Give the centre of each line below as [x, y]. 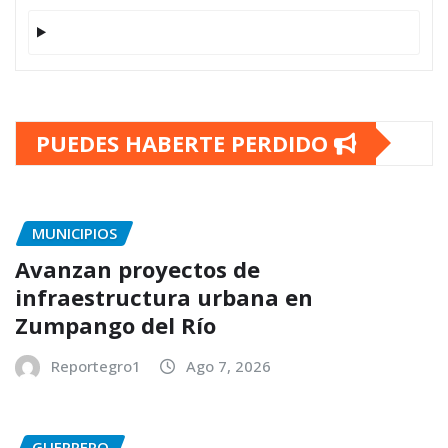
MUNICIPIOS [74, 232]
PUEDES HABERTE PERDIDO [185, 142]
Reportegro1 [96, 366]
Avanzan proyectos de [137, 269]
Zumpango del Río [118, 325]
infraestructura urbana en [164, 297]
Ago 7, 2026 [228, 366]
